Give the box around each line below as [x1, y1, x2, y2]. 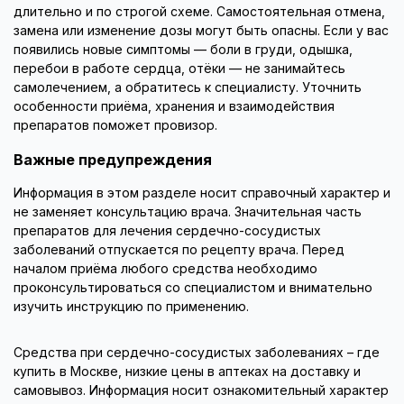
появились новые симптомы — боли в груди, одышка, [14, 42, 353, 58]
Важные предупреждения [14, 151, 212, 168]
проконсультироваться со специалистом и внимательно [14, 280, 372, 296]
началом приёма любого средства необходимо [14, 262, 317, 277]
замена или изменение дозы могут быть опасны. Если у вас [14, 23, 389, 39]
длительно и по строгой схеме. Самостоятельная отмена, [14, 5, 385, 20]
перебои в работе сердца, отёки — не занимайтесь [14, 61, 345, 77]
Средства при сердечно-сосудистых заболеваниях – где [14, 345, 380, 361]
